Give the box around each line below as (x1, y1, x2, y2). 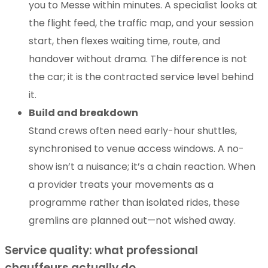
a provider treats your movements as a (29, 178, 214, 192)
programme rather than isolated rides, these (29, 196, 240, 210)
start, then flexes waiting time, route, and (29, 34, 220, 48)
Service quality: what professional (5, 242, 198, 259)
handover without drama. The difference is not (29, 52, 247, 66)
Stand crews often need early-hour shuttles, (29, 124, 237, 138)
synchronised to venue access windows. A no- (29, 142, 244, 156)
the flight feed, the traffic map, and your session (29, 16, 254, 31)
